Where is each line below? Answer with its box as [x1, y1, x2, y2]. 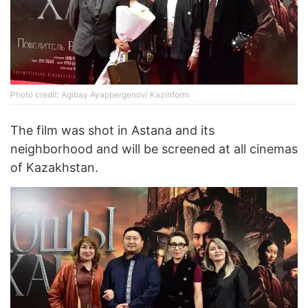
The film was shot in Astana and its [10, 122, 214, 137]
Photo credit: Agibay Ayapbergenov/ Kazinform [10, 89, 189, 100]
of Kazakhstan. [10, 159, 98, 175]
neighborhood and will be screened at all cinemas [10, 141, 298, 156]
